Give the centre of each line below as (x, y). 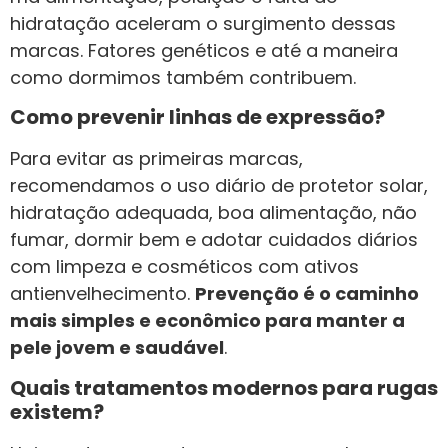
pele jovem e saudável (117, 348)
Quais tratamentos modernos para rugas (224, 387)
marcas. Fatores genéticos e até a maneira (204, 50)
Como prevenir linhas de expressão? (197, 117)
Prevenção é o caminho (307, 294)
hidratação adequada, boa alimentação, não (213, 213)
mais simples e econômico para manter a (207, 321)
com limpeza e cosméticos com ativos (184, 267)
